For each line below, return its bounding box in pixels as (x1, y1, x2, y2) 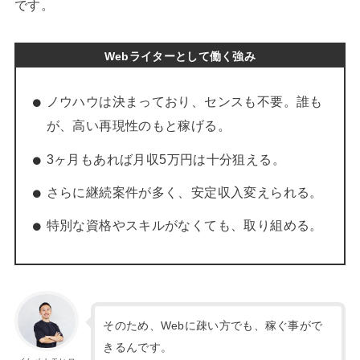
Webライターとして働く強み (104, 49, 256, 63)
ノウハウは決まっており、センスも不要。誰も (46, 95, 323, 109)
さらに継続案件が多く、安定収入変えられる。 (46, 185, 323, 199)
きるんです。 (103, 340, 173, 354)
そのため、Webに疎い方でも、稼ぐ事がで (103, 318, 323, 332)
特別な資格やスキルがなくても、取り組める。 (46, 219, 323, 232)
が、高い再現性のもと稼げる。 (46, 119, 231, 133)
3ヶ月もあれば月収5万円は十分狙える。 (46, 152, 286, 166)
